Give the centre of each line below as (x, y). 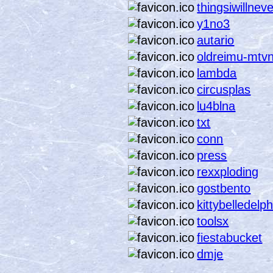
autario (216, 40)
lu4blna (216, 106)
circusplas (224, 89)
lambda (217, 73)
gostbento (224, 188)
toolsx (213, 221)
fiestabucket (230, 237)
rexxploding (228, 172)
